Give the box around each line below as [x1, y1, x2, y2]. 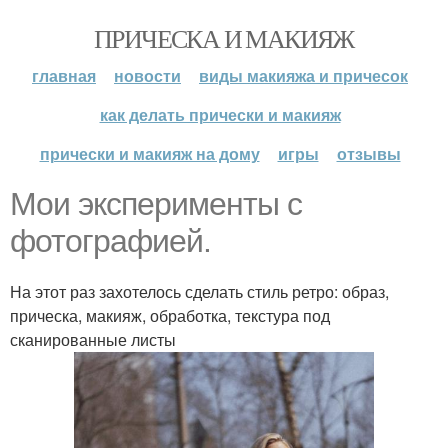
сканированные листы [10, 328, 176, 351]
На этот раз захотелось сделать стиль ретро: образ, [10, 280, 389, 303]
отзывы [336, 142, 401, 165]
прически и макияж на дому [39, 142, 260, 165]
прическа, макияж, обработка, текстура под [10, 304, 330, 327]
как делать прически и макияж [99, 103, 341, 126]
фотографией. [10, 223, 211, 259]
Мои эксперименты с [10, 186, 302, 222]
